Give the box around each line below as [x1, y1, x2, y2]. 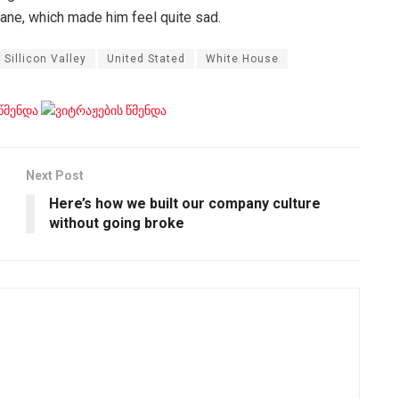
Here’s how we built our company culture [49, 195, 321, 213]
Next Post [26, 168, 84, 183]
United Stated [107, 52, 185, 65]
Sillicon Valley [4, 52, 86, 65]
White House [206, 52, 279, 65]
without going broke [49, 215, 184, 232]
